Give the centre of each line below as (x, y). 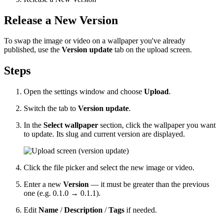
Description (83, 210)
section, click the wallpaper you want (157, 125)
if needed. (141, 210)
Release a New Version (61, 20)
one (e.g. (38, 193)
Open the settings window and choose (84, 92)
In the (34, 125)
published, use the (33, 50)
